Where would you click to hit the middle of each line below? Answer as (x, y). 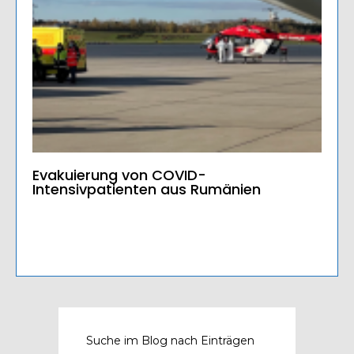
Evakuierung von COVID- (119, 175)
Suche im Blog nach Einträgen (170, 341)
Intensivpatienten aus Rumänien (147, 190)
